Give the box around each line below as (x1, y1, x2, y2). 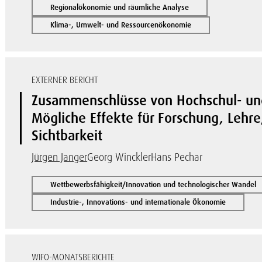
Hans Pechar (151, 150, 203, 164)
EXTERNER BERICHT (32, 74, 98, 86)
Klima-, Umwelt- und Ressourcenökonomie (50, 20, 192, 30)
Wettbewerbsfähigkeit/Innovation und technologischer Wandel (50, 180, 257, 189)
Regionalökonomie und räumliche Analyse (50, 2, 189, 12)
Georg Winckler (87, 150, 151, 164)
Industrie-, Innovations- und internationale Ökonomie (50, 197, 226, 207)
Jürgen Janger (32, 150, 88, 164)
